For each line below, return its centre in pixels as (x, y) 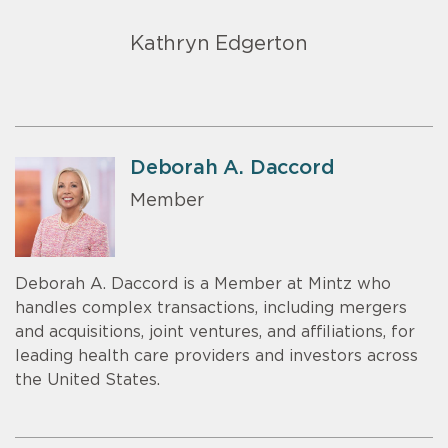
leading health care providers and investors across (216, 356)
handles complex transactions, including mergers (211, 308)
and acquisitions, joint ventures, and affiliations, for (215, 332)
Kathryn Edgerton (219, 44)
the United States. (87, 380)
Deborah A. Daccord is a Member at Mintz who (203, 284)
